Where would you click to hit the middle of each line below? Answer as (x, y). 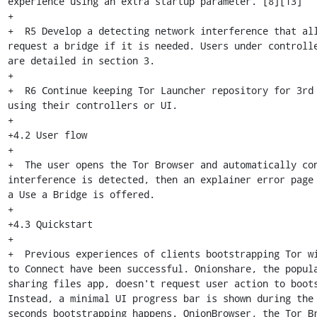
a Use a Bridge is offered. (81, 194)
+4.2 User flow (47, 135)
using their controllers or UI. (92, 105)
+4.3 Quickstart (50, 224)
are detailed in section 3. (81, 60)
